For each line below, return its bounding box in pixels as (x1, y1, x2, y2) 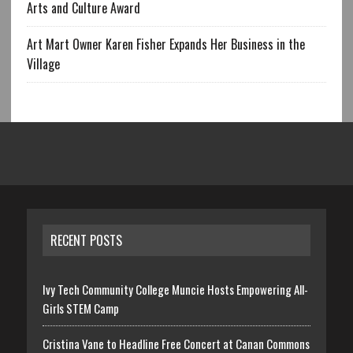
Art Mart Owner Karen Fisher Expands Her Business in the (26, 35, 305, 54)
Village (26, 54, 60, 74)
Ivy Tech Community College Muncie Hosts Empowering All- (42, 281, 308, 299)
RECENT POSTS (50, 231, 122, 251)
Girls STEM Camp (42, 299, 119, 318)
